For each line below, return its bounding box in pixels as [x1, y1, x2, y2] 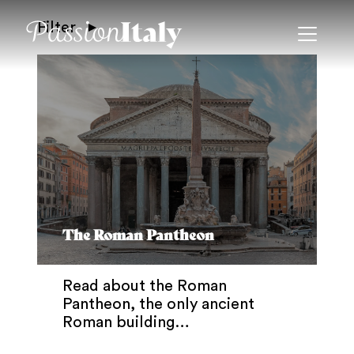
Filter [37, 20, 76, 36]
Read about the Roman [62, 277, 227, 294]
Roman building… [62, 314, 190, 330]
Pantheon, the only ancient [62, 296, 254, 312]
